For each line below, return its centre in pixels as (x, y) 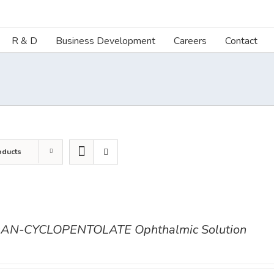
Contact (241, 41)
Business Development (106, 41)
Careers (190, 41)
